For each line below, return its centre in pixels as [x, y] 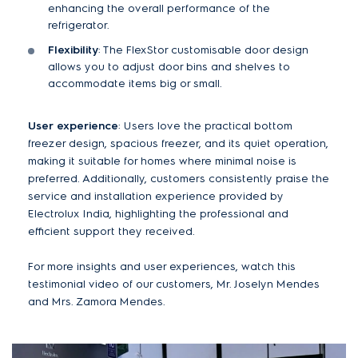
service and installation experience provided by [156, 197]
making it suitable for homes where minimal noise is [162, 161]
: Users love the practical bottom [205, 126]
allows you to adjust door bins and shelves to [169, 67]
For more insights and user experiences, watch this [162, 267]
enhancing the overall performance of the [159, 9]
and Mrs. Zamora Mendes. [97, 302]
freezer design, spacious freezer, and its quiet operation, [178, 144]
